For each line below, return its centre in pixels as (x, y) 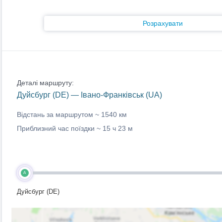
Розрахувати (163, 23)
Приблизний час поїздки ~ (59, 128)
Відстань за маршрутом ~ (59, 114)
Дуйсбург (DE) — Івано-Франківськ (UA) (89, 95)
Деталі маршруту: (45, 83)
